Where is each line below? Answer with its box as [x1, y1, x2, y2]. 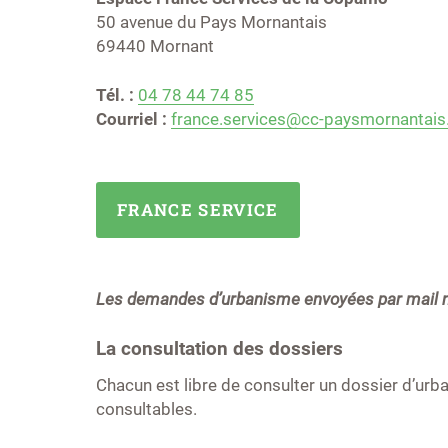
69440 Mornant [95, 36, 214, 56]
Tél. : [95, 85, 134, 105]
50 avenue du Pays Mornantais [95, 12, 327, 32]
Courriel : [95, 109, 167, 129]
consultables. [95, 400, 197, 420]
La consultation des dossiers [95, 337, 343, 360]
